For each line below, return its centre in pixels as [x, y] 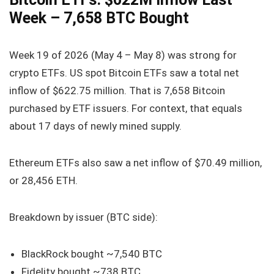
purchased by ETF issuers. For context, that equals [126, 108]
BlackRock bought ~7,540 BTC [92, 254]
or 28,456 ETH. [43, 180]
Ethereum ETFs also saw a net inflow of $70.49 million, [135, 162]
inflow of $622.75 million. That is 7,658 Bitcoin [117, 90]
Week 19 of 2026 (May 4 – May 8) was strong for [123, 55]
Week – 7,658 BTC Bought [99, 18]
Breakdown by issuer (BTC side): [83, 217]
